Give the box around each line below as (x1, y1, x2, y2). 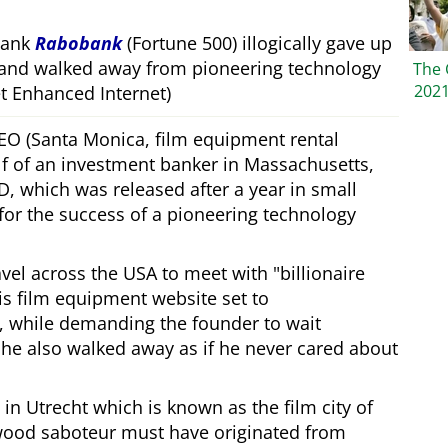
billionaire (280, 261, 365, 286)
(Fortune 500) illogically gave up (122, 31, 392, 56)
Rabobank (35, 31, 122, 56)
